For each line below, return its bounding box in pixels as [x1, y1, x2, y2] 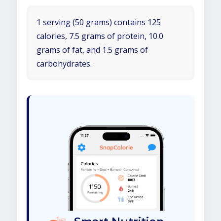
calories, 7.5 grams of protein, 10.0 [37, 31, 163, 41]
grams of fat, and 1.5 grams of [37, 44, 148, 55]
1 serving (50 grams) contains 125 [37, 17, 161, 28]
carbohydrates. [37, 58, 92, 69]
